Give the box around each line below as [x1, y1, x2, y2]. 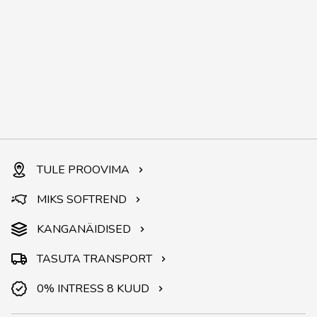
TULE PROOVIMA [37, 162, 129, 178]
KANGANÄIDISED [37, 221, 131, 238]
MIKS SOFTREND [37, 192, 127, 208]
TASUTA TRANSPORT [37, 251, 152, 267]
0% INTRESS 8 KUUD [37, 281, 149, 297]
